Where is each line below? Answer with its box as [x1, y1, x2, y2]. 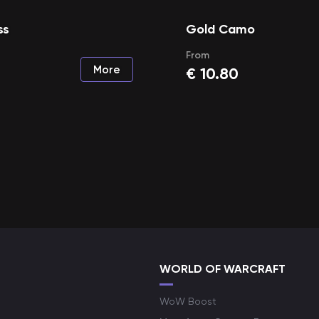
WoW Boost [159, 296, 216, 307]
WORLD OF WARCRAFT [159, 262, 286, 276]
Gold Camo [186, 21, 256, 37]
